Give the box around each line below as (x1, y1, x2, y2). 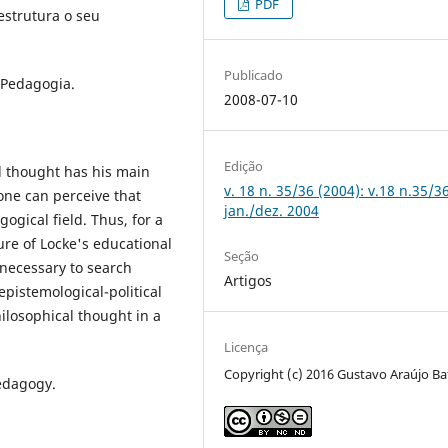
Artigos (224, 271, 273, 291)
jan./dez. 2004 (224, 201, 320, 221)
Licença (224, 338, 269, 357)
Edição (224, 157, 264, 176)
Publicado (224, 66, 284, 85)
